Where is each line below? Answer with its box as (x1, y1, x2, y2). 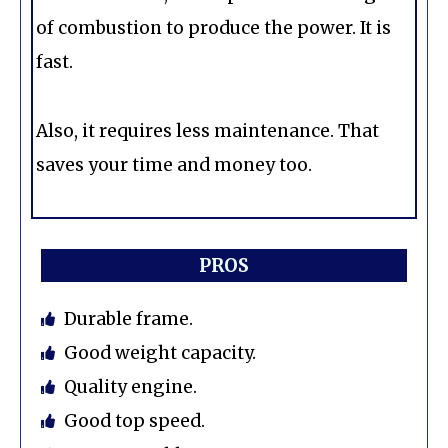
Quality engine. (63, 375, 197, 398)
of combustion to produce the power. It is (36, 17, 391, 40)
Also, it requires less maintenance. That (36, 119, 379, 142)
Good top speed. (63, 409, 205, 432)
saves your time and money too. (36, 153, 312, 176)
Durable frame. (63, 307, 193, 330)
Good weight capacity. (63, 341, 256, 364)
